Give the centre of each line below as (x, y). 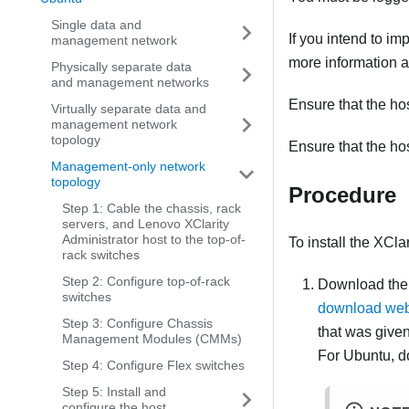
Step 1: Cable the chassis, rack (152, 208)
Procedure (342, 195)
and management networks (130, 82)
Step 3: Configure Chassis (137, 323)
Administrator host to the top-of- (154, 239)
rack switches (101, 255)
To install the (331, 243)
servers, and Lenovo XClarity (146, 224)
